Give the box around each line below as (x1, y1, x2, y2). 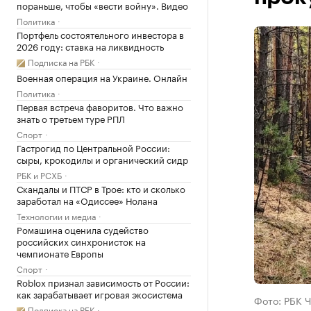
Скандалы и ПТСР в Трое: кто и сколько (17, 181, 185, 195)
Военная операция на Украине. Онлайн (17, 70, 187, 84)
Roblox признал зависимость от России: (17, 275, 190, 289)
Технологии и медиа (17, 209, 96, 222)
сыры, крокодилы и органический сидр (17, 152, 188, 166)
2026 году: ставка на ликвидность (17, 39, 164, 53)
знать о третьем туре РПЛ (17, 111, 125, 125)
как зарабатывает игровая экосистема (17, 287, 183, 301)
